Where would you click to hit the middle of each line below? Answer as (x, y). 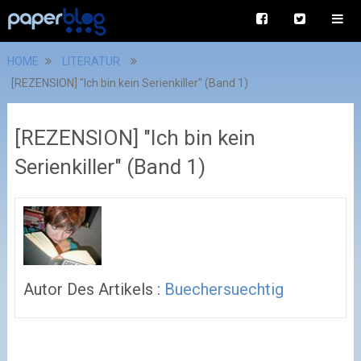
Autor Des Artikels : (93, 290)
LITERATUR (91, 61)
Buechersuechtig (224, 290)
